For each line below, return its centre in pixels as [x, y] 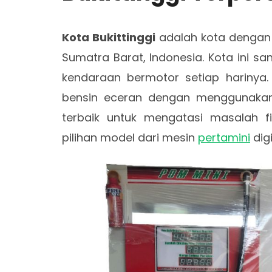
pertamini [224, 138]
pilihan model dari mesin [130, 138]
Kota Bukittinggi [109, 37]
